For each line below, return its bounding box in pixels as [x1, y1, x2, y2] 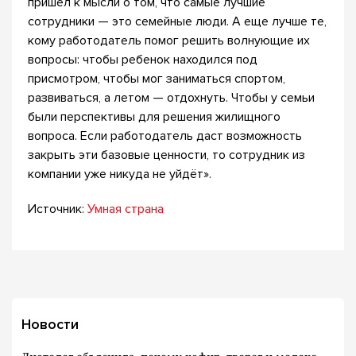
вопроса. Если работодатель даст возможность [28, 128, 302, 144]
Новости [21, 315, 79, 333]
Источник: [28, 201, 87, 217]
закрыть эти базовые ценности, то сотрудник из [28, 147, 305, 163]
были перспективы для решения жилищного [28, 109, 281, 125]
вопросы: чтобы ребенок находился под [28, 52, 257, 68]
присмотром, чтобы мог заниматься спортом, [28, 71, 285, 87]
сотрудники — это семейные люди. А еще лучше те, [28, 14, 327, 29]
